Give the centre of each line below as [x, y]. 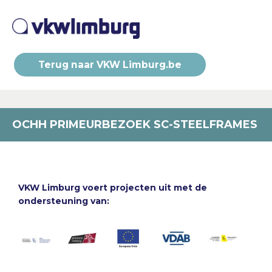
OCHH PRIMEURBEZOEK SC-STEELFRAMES [135, 124]
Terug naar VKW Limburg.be [110, 64]
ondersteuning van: [64, 201]
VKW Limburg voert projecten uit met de [113, 187]
